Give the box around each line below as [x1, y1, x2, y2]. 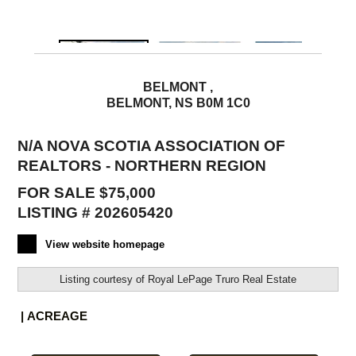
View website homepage [45, 238, 165, 251]
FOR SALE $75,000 [17, 184, 157, 202]
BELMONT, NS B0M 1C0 [106, 96, 250, 110]
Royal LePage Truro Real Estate [148, 273, 296, 285]
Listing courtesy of [60, 273, 148, 285]
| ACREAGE [17, 308, 88, 323]
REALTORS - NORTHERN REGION [17, 156, 267, 174]
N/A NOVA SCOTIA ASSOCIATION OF [17, 136, 286, 154]
